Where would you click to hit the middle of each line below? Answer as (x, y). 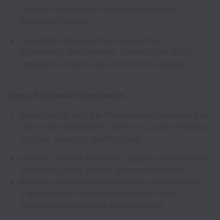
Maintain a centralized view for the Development (110, 182)
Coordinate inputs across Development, (94, 40)
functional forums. (55, 21)
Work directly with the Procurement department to (114, 115)
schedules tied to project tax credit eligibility (106, 170)
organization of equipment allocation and (96, 193)
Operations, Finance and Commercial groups (104, 64)
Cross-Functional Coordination (67, 95)
